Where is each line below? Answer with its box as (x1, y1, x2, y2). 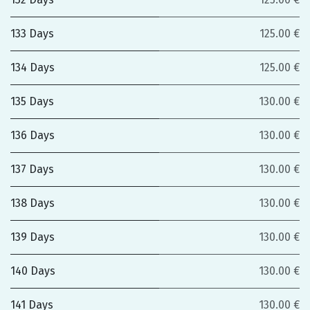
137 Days (10, 163, 54, 176)
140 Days (10, 264, 55, 277)
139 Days (10, 230, 55, 244)
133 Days (10, 27, 54, 40)
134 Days (10, 61, 55, 74)
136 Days (10, 129, 55, 142)
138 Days (10, 197, 55, 210)
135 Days (10, 95, 54, 108)
